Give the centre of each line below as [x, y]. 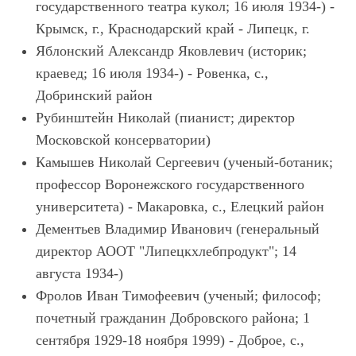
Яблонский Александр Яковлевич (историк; [171, 51]
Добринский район [94, 95]
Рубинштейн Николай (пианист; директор [165, 118]
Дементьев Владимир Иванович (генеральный [178, 229]
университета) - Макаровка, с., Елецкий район [180, 207]
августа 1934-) [79, 273]
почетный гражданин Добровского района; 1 [173, 318]
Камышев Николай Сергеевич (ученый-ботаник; [184, 162]
